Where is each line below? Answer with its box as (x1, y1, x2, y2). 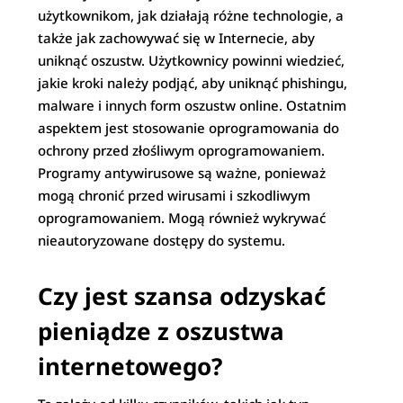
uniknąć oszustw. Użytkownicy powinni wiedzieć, (38, 50, 345, 69)
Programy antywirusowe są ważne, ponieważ (38, 163, 327, 182)
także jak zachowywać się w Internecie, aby (38, 28, 316, 47)
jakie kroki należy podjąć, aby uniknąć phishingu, (38, 73, 348, 92)
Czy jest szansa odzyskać (38, 279, 327, 312)
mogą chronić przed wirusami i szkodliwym (38, 185, 311, 204)
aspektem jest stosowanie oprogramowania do (38, 118, 340, 137)
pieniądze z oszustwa (38, 314, 285, 347)
